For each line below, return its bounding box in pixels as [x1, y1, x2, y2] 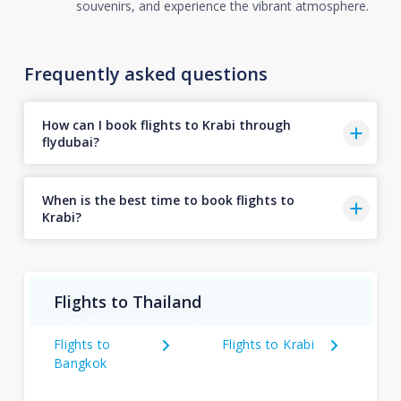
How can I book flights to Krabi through [41, 115, 291, 133]
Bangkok [53, 354, 107, 371]
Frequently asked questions [23, 62, 268, 86]
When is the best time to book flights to [41, 191, 294, 209]
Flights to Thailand [53, 290, 201, 312]
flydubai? [41, 132, 99, 150]
